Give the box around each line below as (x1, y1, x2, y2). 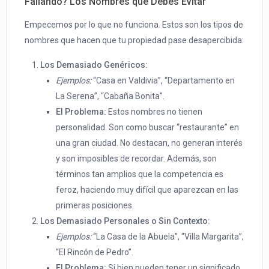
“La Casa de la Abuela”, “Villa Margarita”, (91, 232, 244, 242)
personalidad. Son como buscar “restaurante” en (56, 122, 240, 133)
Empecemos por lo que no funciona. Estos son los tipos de (25, 20, 244, 30)
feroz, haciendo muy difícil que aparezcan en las (56, 185, 239, 195)
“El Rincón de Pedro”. (56, 247, 134, 258)
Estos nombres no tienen (106, 107, 203, 117)
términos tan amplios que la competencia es (56, 169, 224, 180)
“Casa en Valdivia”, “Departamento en (91, 76, 235, 86)
